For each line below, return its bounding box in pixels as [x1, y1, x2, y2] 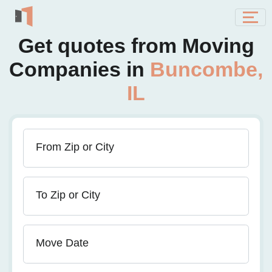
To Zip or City [36, 189, 100, 201]
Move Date [36, 237, 89, 249]
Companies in [9, 58, 150, 81]
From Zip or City [36, 141, 114, 153]
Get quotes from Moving [18, 34, 254, 57]
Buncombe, [150, 58, 263, 81]
